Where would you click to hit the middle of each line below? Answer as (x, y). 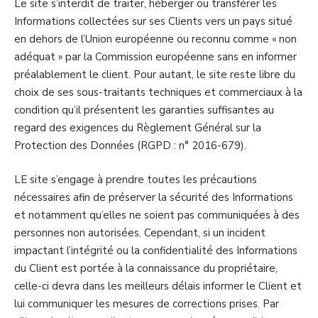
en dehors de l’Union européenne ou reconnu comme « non (155, 39)
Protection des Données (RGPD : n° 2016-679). (130, 146)
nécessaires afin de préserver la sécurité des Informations (154, 197)
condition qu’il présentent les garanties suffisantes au (144, 110)
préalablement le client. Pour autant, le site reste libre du (155, 75)
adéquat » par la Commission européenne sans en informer (155, 57)
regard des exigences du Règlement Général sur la (138, 128)
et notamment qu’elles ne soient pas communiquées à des (157, 215)
